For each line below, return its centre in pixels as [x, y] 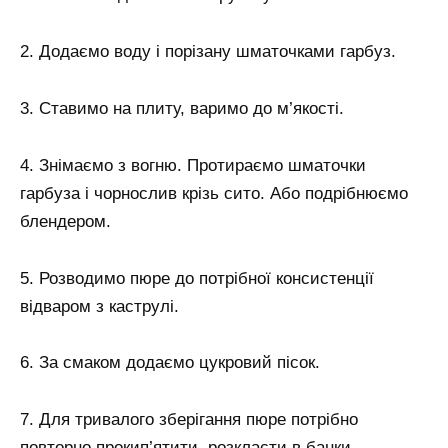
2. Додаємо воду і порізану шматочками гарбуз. [208, 51]
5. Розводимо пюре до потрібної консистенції [197, 278]
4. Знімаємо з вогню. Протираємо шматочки [193, 165]
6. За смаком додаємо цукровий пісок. [170, 363]
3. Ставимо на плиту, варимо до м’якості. [182, 108]
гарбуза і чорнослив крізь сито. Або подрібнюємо [214, 193]
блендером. [65, 221]
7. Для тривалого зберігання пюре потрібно [189, 420]
